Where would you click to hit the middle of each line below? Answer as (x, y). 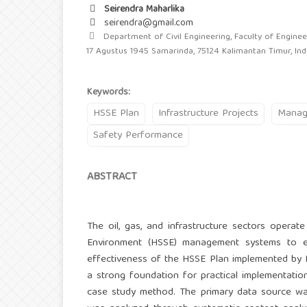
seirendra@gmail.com (149, 24)
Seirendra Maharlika (143, 10)
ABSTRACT (112, 178)
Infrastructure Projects (208, 114)
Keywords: (109, 93)
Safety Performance (138, 136)
